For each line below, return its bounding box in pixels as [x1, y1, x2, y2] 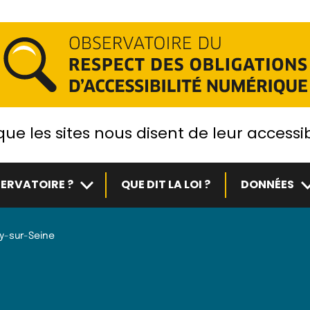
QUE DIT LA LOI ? [120, 176, 210, 192]
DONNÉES [240, 176, 294, 192]
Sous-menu [77, 174, 140, 190]
